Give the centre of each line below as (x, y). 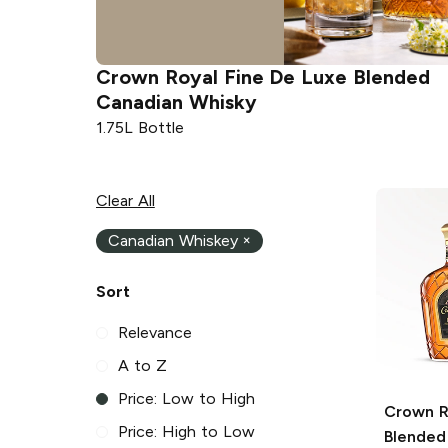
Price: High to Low (186, 432)
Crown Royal (157, 76)
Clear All (125, 200)
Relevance (155, 333)
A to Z (142, 366)
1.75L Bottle (140, 127)
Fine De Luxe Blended (327, 76)
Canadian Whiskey (173, 241)
